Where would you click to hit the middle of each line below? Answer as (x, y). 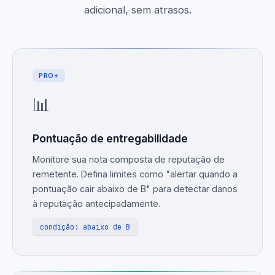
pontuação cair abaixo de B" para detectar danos (135, 189)
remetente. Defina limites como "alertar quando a (135, 174)
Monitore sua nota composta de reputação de (129, 160)
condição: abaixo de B (85, 227)
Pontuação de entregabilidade (110, 139)
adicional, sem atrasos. (137, 10)
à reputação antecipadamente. (96, 204)
